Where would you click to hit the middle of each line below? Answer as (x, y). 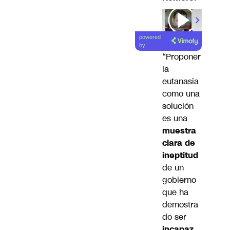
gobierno (179, 180)
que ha (175, 193)
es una (175, 119)
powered (150, 37)
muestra (179, 131)
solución (178, 106)
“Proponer (181, 57)
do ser (174, 217)
